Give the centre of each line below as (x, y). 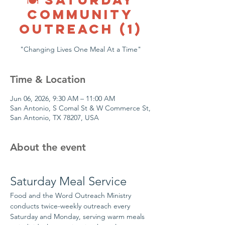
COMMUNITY (80, 14)
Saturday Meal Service (68, 181)
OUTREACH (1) (80, 29)
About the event (48, 147)
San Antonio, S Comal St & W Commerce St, (80, 108)
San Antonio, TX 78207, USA (54, 118)
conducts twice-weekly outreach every (71, 206)
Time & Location (48, 79)
